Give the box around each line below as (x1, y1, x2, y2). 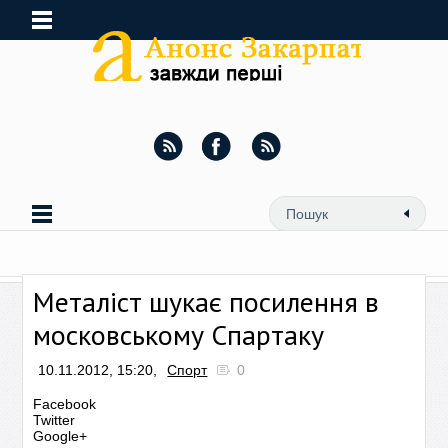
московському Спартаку (33, 316, 325, 353)
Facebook (33, 396, 97, 412)
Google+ (33, 428, 88, 444)
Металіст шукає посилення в (33, 283, 380, 320)
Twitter (33, 412, 76, 428)
